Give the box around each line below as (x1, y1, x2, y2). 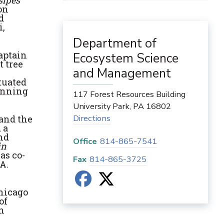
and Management (73, 65, 171, 82)
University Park (73, 100, 129, 112)
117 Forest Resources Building (73, 88, 185, 100)
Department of (73, 35, 156, 52)
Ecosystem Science (73, 50, 178, 67)
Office (73, 135, 97, 147)
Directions (73, 112, 110, 124)
